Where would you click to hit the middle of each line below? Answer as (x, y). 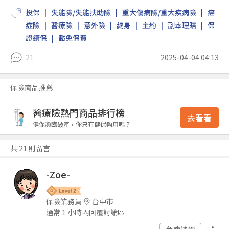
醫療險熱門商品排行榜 (79, 112)
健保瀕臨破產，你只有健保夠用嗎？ (82, 124)
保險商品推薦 (32, 87)
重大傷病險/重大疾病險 (159, 12)
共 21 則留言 (30, 148)
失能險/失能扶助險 (81, 12)
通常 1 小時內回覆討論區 (85, 212)
